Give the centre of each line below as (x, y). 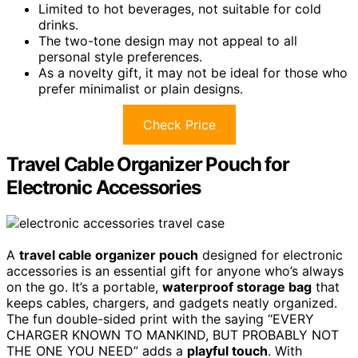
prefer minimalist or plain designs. (141, 89)
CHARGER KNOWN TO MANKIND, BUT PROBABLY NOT (173, 334)
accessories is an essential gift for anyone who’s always (175, 270)
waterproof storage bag (237, 286)
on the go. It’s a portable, (84, 286)
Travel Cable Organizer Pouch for (148, 165)
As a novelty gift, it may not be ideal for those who (193, 73)
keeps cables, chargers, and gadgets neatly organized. (172, 302)
